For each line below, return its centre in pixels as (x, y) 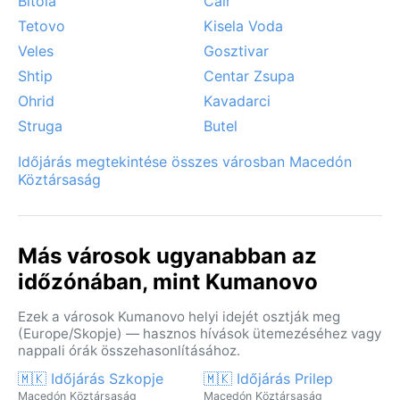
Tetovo (42, 25)
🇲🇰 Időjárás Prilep (268, 378)
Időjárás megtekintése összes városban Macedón (185, 161)
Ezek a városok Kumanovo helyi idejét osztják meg (179, 316)
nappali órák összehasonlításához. (129, 350)
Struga (40, 125)
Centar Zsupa (249, 75)
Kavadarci (237, 100)
